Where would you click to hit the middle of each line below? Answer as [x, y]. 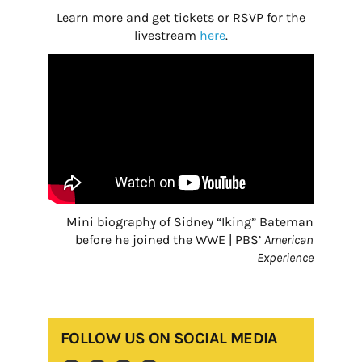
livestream [166, 35]
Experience [286, 257]
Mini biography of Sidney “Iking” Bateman [190, 221]
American [289, 239]
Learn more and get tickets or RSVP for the [181, 17]
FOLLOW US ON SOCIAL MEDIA [169, 338]
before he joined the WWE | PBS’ [170, 239]
